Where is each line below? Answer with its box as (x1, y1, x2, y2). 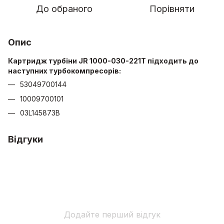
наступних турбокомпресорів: (8, 66, 121, 75)
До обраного (35, 3, 92, 14)
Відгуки (8, 134, 43, 145)
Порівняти (149, 3, 194, 14)
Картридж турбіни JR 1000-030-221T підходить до (8, 56, 198, 65)
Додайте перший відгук (63, 209, 160, 220)
